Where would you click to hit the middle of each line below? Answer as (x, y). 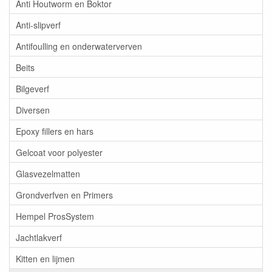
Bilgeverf (32, 88)
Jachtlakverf (39, 237)
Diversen (33, 110)
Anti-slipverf (38, 25)
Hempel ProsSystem (55, 216)
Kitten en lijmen (45, 258)
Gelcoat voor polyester (59, 152)
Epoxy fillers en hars (55, 131)
